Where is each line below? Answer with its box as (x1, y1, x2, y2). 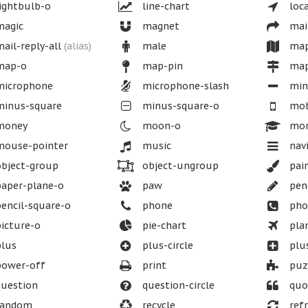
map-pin (139, 60, 183, 72)
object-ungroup (139, 159, 219, 172)
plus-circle (139, 239, 193, 252)
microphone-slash (139, 80, 229, 92)
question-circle (139, 279, 214, 291)
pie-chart (139, 219, 186, 232)
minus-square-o (139, 100, 219, 112)
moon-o (139, 120, 181, 132)
